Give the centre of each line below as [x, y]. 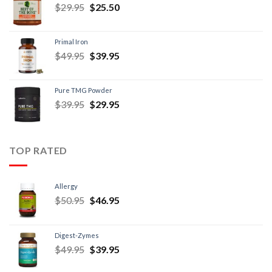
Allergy [66, 186]
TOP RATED [39, 150]
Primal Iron [71, 41]
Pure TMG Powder [83, 90]
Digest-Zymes [77, 235]
